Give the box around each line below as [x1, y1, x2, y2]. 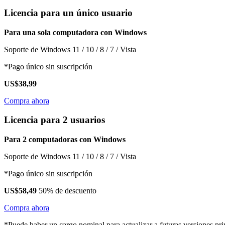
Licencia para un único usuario [4, 8, 133, 18]
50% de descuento [39, 186, 96, 195]
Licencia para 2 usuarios [4, 115, 105, 126]
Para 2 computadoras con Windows [4, 135, 126, 144]
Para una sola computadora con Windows [4, 28, 147, 37]
